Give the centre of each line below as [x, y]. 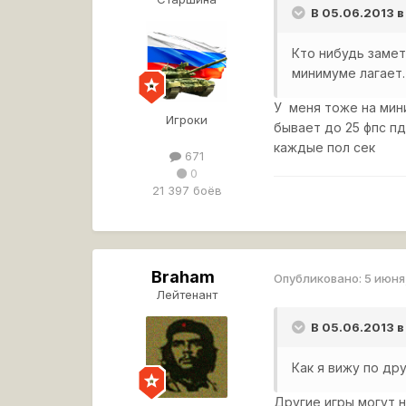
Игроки [187, 120]
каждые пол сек [325, 148]
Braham [184, 277]
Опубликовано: [319, 278]
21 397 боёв [187, 190]
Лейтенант [187, 295]
